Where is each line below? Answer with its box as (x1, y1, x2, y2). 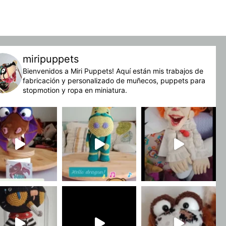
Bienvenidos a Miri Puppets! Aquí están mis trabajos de (23, 66, 204, 75)
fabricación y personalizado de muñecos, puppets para (23, 76, 206, 85)
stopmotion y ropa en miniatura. (23, 85, 128, 94)
